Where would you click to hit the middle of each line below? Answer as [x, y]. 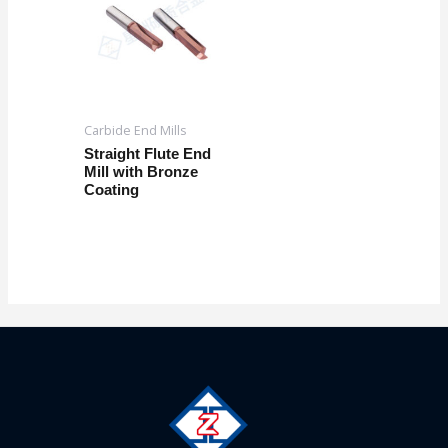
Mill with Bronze [140, 171]
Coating [111, 189]
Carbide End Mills [134, 130]
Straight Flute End [147, 153]
